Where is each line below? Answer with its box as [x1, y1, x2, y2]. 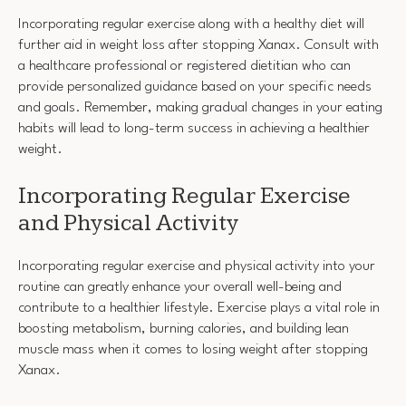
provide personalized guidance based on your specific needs [18, 79, 372, 94]
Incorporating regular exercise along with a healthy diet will [18, 16, 364, 32]
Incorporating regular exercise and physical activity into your [18, 259, 375, 275]
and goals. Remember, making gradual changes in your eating [18, 100, 382, 115]
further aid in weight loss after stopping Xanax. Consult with [18, 37, 379, 53]
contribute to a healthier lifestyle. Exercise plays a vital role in [18, 301, 380, 316]
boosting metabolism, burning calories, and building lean [18, 322, 349, 337]
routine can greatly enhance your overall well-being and [18, 280, 342, 295]
